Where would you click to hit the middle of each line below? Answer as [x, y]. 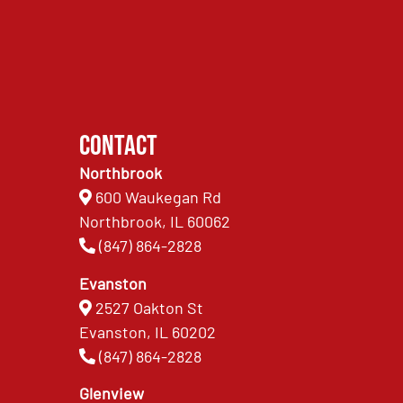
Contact [119, 147]
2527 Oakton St [150, 307]
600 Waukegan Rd [159, 197]
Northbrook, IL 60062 [155, 222]
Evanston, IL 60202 [148, 331]
